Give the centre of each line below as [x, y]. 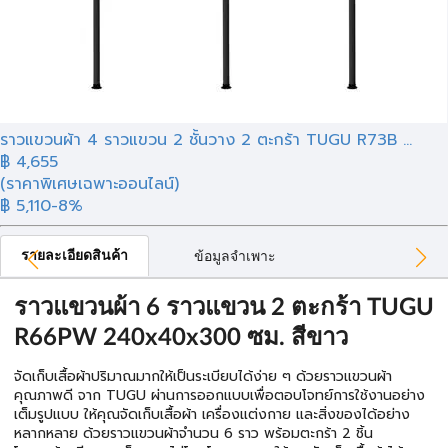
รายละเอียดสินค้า [74, 256]
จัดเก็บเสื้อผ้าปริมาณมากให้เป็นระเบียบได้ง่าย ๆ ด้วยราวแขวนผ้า [203, 376]
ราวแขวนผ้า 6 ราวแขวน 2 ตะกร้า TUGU [224, 308]
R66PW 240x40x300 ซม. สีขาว [181, 338]
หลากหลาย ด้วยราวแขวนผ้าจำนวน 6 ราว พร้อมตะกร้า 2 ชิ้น [193, 433]
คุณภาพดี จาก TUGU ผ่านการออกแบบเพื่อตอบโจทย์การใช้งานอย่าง [219, 395]
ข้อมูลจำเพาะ [235, 257]
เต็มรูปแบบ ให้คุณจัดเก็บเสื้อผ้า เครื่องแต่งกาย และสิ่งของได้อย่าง [212, 414]
